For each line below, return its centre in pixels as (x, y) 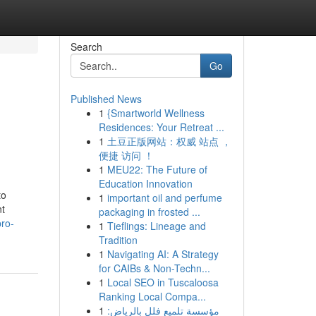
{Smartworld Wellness (156, 113)
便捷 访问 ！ (126, 155)
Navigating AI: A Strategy (163, 254)
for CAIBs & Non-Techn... (154, 268)
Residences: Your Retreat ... (161, 127)
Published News (106, 99)
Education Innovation (145, 183)
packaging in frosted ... (149, 212)
